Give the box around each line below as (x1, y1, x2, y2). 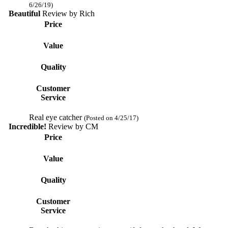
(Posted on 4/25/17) (83, 113, 138, 122)
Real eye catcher (28, 112, 84, 122)
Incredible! (8, 122, 46, 131)
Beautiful (8, 9, 40, 18)
